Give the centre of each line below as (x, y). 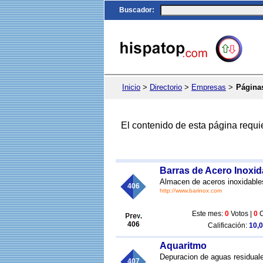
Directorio (166, 87)
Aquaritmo (183, 246)
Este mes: (208, 214)
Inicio (131, 87)
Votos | (241, 214)
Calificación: (228, 225)
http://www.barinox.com (191, 190)
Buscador (136, 10)
